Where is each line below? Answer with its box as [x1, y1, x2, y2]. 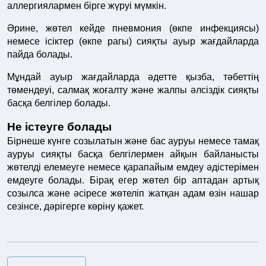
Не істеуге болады [7, 121, 112, 134]
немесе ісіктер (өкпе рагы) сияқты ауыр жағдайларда [7, 36, 259, 47]
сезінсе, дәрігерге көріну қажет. [7, 201, 144, 212]
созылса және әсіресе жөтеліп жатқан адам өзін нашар [7, 188, 259, 199]
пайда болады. [7, 49, 72, 60]
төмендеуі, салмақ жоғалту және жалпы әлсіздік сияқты [7, 85, 259, 96]
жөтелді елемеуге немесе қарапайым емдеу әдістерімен [7, 162, 259, 173]
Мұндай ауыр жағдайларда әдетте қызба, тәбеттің [7, 72, 259, 83]
